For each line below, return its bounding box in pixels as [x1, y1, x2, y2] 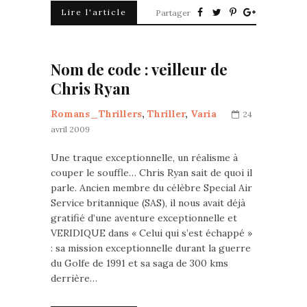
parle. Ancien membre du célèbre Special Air [51, 182, 252, 194]
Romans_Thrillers [51, 108, 142, 120]
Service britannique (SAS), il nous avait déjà [51, 197, 245, 209]
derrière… [51, 272, 97, 284]
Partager [156, 8, 191, 18]
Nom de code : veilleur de [51, 59, 228, 79]
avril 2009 [51, 124, 90, 134]
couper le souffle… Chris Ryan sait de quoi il [51, 167, 252, 179]
